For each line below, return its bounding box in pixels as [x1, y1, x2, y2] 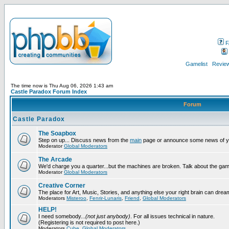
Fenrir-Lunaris [89, 195, 122, 201]
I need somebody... [38, 213, 85, 219]
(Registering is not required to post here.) [38, 219, 140, 225]
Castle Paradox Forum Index [11, 88, 87, 95]
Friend [125, 195, 140, 201]
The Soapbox [38, 130, 76, 137]
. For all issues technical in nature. [130, 213, 215, 219]
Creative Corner [38, 182, 85, 189]
